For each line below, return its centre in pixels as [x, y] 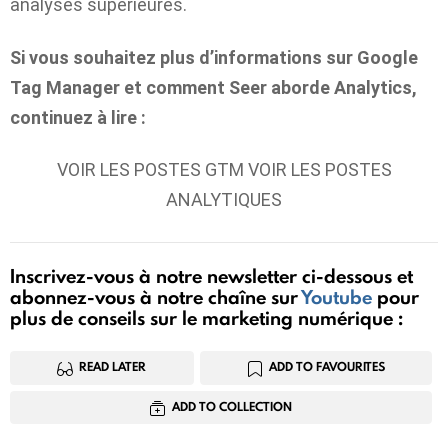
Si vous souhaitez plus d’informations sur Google [214, 57]
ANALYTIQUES [224, 200]
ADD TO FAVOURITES [326, 367]
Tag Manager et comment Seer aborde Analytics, [213, 87]
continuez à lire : [78, 117]
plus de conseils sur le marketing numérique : [206, 317]
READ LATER [113, 367]
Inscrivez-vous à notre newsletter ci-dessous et [211, 275]
